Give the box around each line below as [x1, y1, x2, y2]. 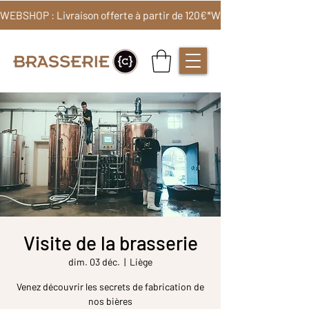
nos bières [88, 295, 132, 308]
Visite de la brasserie [23, 231, 198, 255]
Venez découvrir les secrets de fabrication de [17, 281, 204, 293]
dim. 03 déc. [68, 256, 120, 268]
